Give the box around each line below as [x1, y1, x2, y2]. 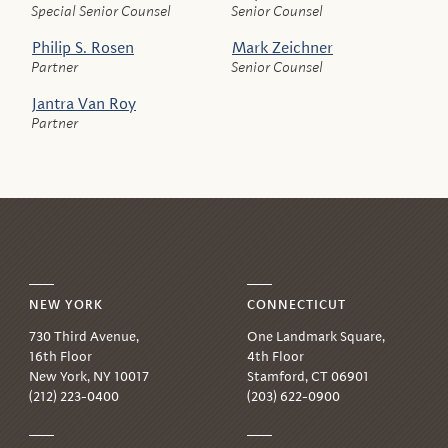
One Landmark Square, [247, 326, 386, 346]
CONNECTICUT [247, 295, 347, 314]
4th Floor [247, 346, 305, 366]
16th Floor [28, 346, 92, 366]
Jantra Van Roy [32, 92, 136, 114]
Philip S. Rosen [32, 36, 134, 58]
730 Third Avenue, [28, 326, 139, 346]
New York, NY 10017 [28, 366, 149, 386]
